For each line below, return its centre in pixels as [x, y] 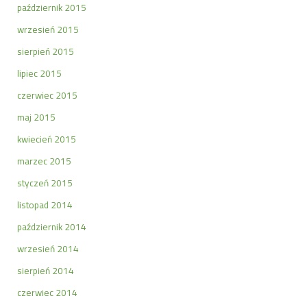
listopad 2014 [45, 205]
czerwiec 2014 [47, 292]
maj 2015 [36, 117]
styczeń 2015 [45, 183]
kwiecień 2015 [47, 139]
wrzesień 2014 [48, 248]
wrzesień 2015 [48, 29]
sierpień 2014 [46, 270]
